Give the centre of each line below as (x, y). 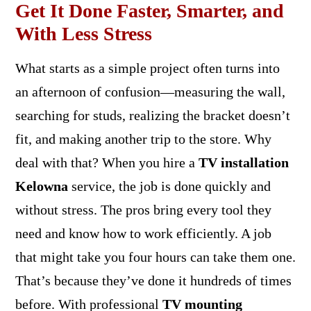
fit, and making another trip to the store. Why (143, 138)
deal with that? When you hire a (107, 162)
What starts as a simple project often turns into (147, 68)
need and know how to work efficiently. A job (143, 233)
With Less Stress (83, 33)
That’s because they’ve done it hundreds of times (153, 280)
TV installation (243, 162)
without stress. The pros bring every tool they (143, 209)
